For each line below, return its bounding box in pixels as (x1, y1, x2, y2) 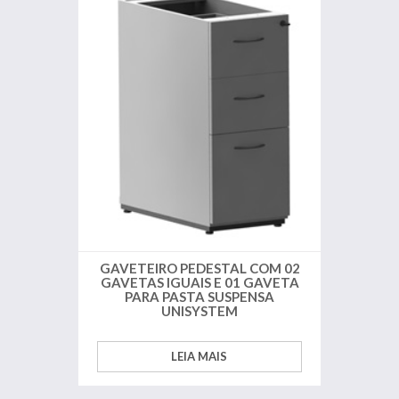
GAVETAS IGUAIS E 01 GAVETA (100, 274, 299, 291)
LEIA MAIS (171, 349, 228, 364)
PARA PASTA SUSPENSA (125, 289, 274, 305)
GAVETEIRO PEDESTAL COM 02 (99, 260, 300, 277)
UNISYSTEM (161, 303, 238, 320)
